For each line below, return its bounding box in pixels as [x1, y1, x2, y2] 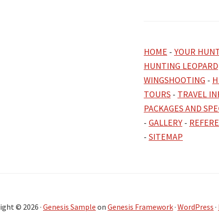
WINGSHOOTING [144, 74, 205, 86]
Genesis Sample [43, 202, 96, 212]
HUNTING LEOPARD [144, 60, 218, 71]
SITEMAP [149, 131, 183, 142]
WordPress [177, 202, 214, 212]
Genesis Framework [108, 202, 173, 212]
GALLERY [149, 117, 182, 128]
